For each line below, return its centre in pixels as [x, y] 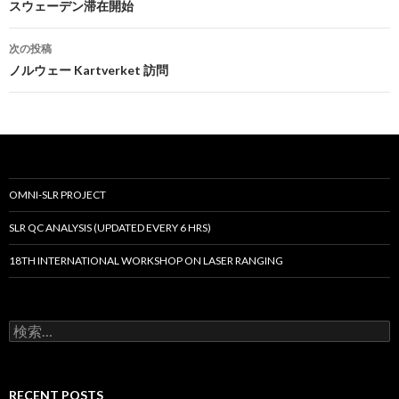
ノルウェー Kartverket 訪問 [89, 70]
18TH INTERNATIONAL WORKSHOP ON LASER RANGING [146, 261]
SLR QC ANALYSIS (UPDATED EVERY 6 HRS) [110, 228]
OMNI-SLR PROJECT [57, 195]
